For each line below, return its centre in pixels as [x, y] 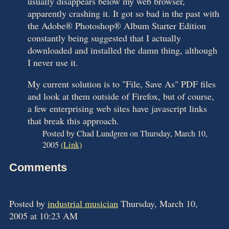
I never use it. [53, 62]
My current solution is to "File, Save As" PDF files [122, 84]
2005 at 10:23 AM [43, 216]
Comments [38, 168]
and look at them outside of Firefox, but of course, [121, 96]
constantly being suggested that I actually [104, 38]
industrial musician [83, 204]
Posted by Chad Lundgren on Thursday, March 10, [125, 133]
